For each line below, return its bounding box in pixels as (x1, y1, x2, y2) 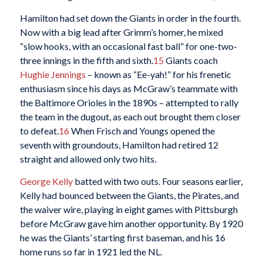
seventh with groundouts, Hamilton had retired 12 (19, 139, 218, 150)
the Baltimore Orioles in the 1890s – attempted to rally (19, 97, 238, 108)
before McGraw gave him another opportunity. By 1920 (19, 217, 243, 229)
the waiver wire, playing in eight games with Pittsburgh (19, 203, 238, 215)
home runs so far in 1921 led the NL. (19, 245, 162, 257)
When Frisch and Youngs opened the (69, 125, 215, 136)
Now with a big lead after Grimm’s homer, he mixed (19, 26, 223, 38)
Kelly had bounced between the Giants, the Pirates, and (19, 189, 239, 201)
